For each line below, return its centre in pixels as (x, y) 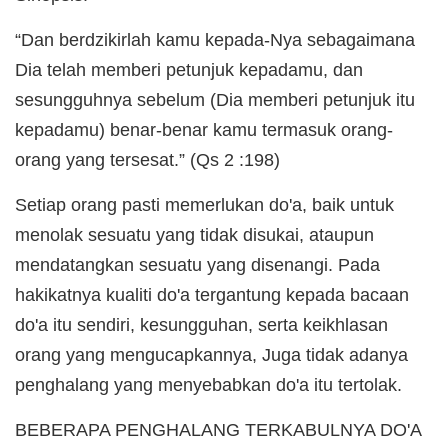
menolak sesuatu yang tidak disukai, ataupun (194, 234)
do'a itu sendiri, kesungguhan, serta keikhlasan (201, 324)
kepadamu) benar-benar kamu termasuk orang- (204, 129)
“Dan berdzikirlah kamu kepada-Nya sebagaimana (215, 39)
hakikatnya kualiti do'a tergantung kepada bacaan (212, 294)
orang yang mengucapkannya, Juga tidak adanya (211, 354)
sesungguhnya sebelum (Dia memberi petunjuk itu (215, 99)
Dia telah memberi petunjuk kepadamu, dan (189, 69)
